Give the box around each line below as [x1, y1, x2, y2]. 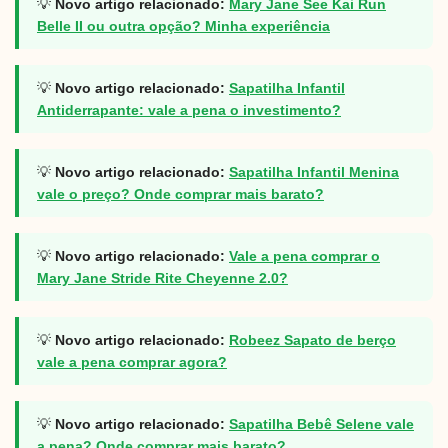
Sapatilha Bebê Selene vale [229, 415, 414, 432]
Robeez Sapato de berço [229, 331, 396, 348]
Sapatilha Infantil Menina [229, 163, 399, 180]
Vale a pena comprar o [229, 247, 380, 264]
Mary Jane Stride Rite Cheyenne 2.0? [37, 269, 288, 286]
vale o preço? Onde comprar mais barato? [37, 185, 324, 202]
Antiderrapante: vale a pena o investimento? [37, 101, 341, 118]
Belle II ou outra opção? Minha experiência [37, 17, 330, 34]
